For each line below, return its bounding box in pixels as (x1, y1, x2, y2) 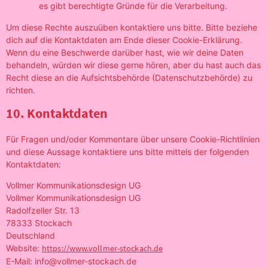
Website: (6, 242, 42, 253)
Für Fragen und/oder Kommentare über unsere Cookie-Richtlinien (6, 133, 260, 144)
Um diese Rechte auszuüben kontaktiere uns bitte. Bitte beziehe (6, 22, 257, 32)
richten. (6, 84, 35, 95)
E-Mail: (6, 255, 35, 266)
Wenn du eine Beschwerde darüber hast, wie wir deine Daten (6, 47, 243, 57)
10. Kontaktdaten (6, 104, 108, 121)
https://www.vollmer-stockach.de (42, 242, 163, 254)
